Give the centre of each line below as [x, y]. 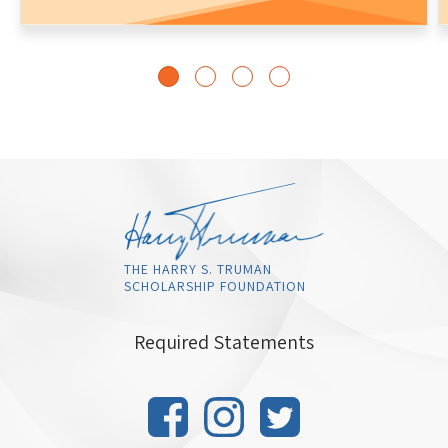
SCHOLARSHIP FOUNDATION [215, 285]
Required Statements [224, 341]
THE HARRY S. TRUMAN [198, 268]
